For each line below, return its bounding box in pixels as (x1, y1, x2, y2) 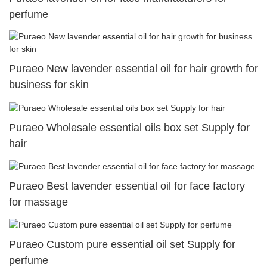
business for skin (9, 79, 89, 91)
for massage (9, 195, 68, 208)
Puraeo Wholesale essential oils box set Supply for (9, 121, 250, 133)
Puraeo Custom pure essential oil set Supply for (9, 238, 235, 250)
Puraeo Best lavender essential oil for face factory (9, 179, 245, 192)
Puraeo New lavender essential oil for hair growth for (9, 63, 258, 75)
